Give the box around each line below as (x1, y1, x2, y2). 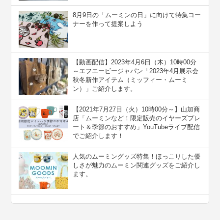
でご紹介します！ (73, 132, 124, 140)
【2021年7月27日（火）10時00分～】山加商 (73, 106, 200, 113)
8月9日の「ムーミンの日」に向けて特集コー (73, 11, 201, 19)
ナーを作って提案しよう (73, 20, 143, 28)
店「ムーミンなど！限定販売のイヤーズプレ (73, 114, 201, 122)
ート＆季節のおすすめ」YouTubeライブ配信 (73, 123, 200, 131)
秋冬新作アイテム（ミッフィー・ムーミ (73, 76, 188, 84)
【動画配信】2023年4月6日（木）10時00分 (73, 58, 197, 66)
